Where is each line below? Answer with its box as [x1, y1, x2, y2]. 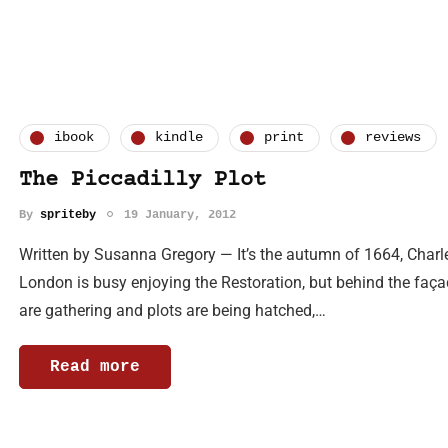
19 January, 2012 [124, 207, 236, 222]
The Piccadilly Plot [19, 167, 266, 193]
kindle [155, 129, 203, 146]
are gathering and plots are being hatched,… [19, 300, 326, 320]
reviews [365, 129, 421, 146]
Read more [50, 357, 140, 376]
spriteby [40, 207, 96, 222]
